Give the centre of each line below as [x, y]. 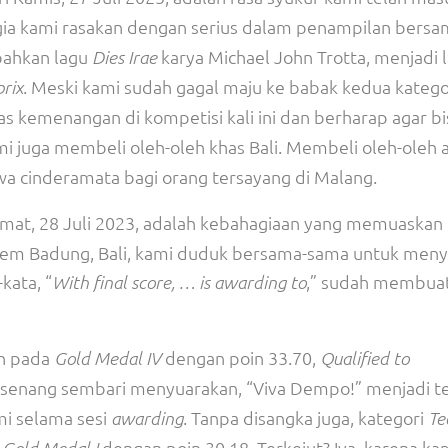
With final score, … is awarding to [179, 282]
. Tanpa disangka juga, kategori [305, 417]
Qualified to [364, 358]
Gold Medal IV [107, 358]
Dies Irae [124, 57]
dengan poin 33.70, [240, 357]
